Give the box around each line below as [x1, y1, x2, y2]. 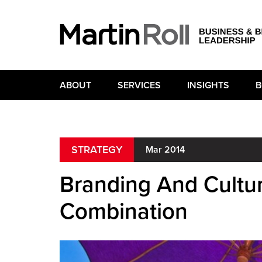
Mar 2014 [146, 144, 185, 156]
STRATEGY [71, 143, 122, 156]
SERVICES [118, 80, 161, 91]
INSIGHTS [187, 80, 229, 91]
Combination [60, 198, 188, 225]
